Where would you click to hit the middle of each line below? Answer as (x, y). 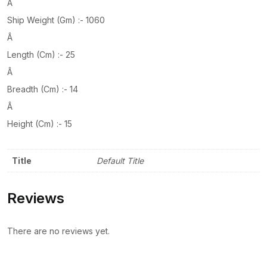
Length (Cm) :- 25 (41, 54)
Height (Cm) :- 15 (40, 123)
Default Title (120, 160)
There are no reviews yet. (58, 231)
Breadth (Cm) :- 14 (43, 89)
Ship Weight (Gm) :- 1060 (56, 20)
